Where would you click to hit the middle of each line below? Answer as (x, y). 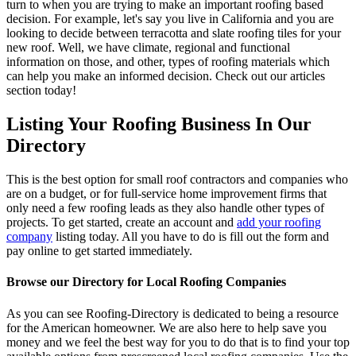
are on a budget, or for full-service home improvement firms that (166, 194)
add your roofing (279, 222)
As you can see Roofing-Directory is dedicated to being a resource (172, 313)
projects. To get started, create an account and (122, 222)
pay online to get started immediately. (99, 251)
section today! (41, 91)
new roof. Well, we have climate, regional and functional (148, 48)
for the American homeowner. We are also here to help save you (166, 327)
